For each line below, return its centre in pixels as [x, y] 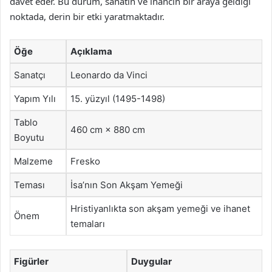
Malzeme [33, 161]
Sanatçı [30, 75]
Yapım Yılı [35, 99]
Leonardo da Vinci [109, 75]
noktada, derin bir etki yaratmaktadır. [87, 16]
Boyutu [29, 138]
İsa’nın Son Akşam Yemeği [127, 185]
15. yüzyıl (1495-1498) [118, 99]
